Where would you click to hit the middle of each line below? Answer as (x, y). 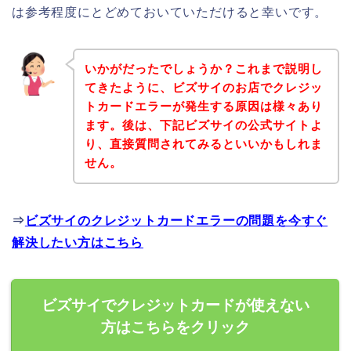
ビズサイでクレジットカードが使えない (175, 306)
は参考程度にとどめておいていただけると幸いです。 (170, 12)
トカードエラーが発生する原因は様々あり (203, 107)
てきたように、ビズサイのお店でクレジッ (203, 88)
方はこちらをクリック (175, 327)
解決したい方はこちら (78, 243)
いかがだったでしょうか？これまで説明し (203, 69)
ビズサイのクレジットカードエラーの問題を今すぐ (176, 221)
